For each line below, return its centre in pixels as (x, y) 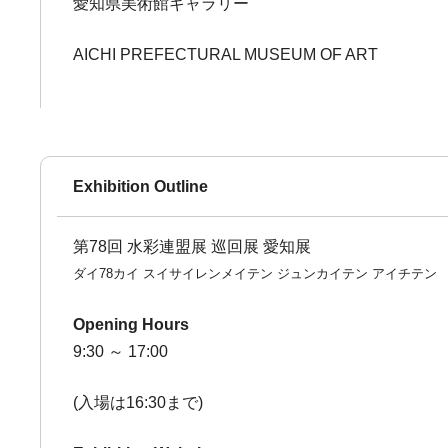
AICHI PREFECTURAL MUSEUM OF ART (226, 54)
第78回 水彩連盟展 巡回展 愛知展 (192, 246)
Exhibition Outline (141, 186)
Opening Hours (131, 324)
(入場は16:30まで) (138, 402)
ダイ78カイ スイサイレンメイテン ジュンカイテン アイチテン (255, 273)
